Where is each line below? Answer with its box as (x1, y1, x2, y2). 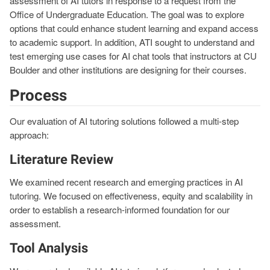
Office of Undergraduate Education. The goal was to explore (10, 7, 244, 20)
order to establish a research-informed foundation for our (10, 203, 230, 216)
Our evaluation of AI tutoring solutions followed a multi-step (10, 114, 239, 127)
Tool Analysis (10, 240, 88, 256)
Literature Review (10, 151, 113, 167)
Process (10, 86, 67, 104)
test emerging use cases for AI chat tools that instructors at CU (10, 49, 257, 62)
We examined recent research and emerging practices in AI (10, 175, 243, 189)
